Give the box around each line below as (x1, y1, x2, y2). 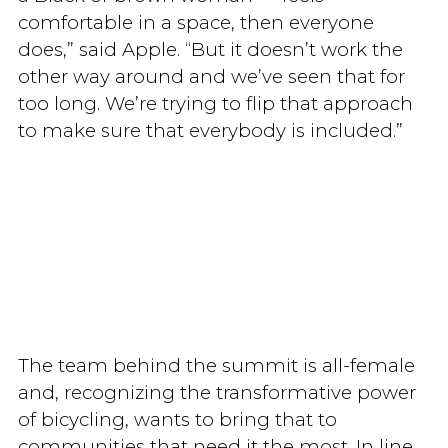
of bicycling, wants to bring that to (17, 407, 337, 431)
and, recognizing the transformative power (17, 380, 416, 404)
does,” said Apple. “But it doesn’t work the (17, 37, 403, 61)
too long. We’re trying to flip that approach (17, 91, 413, 115)
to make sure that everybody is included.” (17, 118, 403, 142)
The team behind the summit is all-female (17, 353, 415, 377)
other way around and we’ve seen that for (17, 64, 405, 88)
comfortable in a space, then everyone (17, 10, 374, 34)
